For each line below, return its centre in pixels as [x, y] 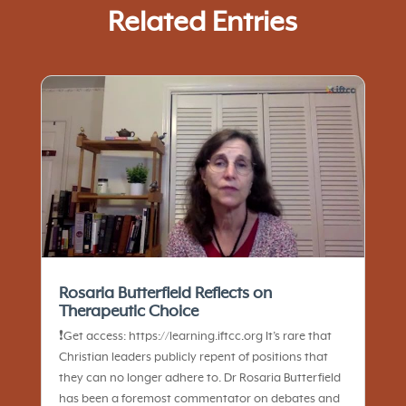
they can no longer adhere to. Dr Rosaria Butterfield [199, 379]
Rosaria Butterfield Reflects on [165, 294]
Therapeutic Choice [128, 312]
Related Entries [203, 23]
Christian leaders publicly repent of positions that [193, 358]
